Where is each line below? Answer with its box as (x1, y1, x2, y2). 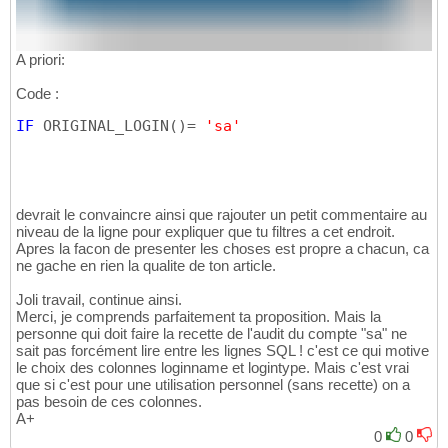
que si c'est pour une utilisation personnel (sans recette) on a (16, 376, 410, 394)
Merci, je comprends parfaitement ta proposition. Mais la (16, 308, 381, 326)
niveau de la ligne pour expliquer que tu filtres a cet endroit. (16, 223, 395, 241)
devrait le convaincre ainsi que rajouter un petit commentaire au (16, 206, 427, 224)
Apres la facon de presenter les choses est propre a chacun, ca (16, 240, 429, 258)
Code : (16, 85, 59, 103)
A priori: (16, 51, 65, 69)
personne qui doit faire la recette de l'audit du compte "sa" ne (16, 325, 407, 343)
